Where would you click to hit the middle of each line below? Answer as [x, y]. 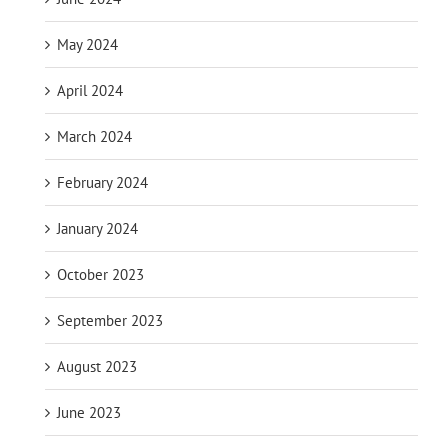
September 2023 [110, 320]
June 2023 [89, 412]
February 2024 [102, 182]
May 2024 [87, 44]
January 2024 [97, 228]
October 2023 [100, 274]
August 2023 [97, 366]
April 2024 [90, 90]
